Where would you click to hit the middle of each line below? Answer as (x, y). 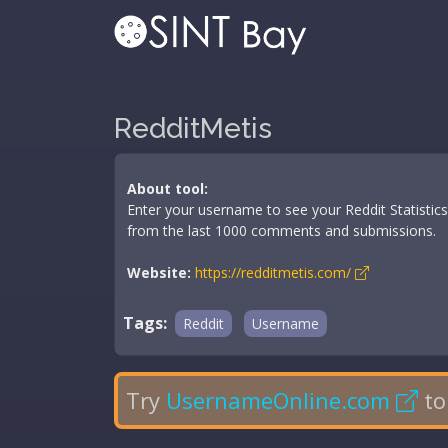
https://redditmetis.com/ (275, 272)
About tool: (167, 188)
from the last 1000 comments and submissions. (281, 230)
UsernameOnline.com (281, 400)
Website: (159, 272)
